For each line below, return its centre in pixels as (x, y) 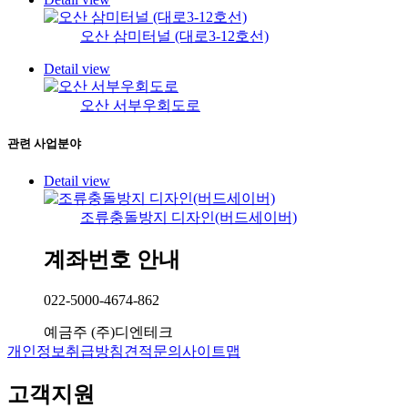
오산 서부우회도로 (140, 106)
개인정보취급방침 (66, 352)
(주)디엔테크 (132, 332)
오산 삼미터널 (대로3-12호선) (174, 36)
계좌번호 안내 (112, 260)
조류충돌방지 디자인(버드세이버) (189, 217)
